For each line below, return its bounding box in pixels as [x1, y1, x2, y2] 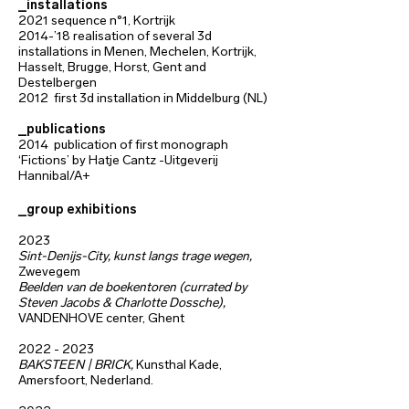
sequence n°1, [51, 13, 133, 28]
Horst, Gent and [114, 59, 206, 75]
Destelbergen [18, 75, 97, 90]
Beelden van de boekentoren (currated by [18, 279, 247, 295]
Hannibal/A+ [18, 168, 90, 184]
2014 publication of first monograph [18, 137, 228, 152]
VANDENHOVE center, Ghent [18, 310, 184, 326]
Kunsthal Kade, [133, 357, 222, 372]
